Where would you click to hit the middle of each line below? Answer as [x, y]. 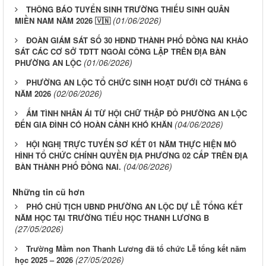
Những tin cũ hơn [49, 192]
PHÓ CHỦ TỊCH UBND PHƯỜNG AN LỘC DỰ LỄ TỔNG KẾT [134, 207]
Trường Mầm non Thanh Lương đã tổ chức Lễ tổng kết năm [136, 249]
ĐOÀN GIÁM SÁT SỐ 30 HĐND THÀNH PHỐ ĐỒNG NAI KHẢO [137, 40]
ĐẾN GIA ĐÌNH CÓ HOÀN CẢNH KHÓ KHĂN [94, 125]
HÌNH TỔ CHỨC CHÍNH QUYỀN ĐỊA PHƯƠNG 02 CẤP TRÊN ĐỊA [131, 156]
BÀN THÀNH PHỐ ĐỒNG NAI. [68, 167]
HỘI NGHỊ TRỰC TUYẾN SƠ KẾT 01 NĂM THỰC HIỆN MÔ [131, 144]
